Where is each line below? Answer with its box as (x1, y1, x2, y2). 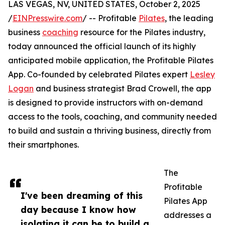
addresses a (164, 210, 211, 220)
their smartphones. (8, 140, 79, 150)
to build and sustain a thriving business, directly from (8, 126, 211, 136)
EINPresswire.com (13, 13, 82, 24)
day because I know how (21, 204, 136, 215)
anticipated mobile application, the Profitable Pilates (8, 55, 213, 66)
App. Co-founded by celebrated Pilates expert (8, 69, 190, 80)
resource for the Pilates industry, (78, 27, 205, 38)
